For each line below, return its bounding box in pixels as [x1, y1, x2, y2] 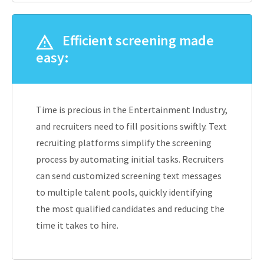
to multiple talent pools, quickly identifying [36, 186, 213, 198]
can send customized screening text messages [36, 170, 222, 181]
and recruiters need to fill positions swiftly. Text [36, 120, 227, 132]
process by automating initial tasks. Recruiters [36, 153, 224, 165]
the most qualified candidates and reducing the [36, 203, 225, 214]
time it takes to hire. [36, 219, 118, 231]
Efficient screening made [60, 31, 214, 49]
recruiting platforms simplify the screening [36, 137, 212, 148]
